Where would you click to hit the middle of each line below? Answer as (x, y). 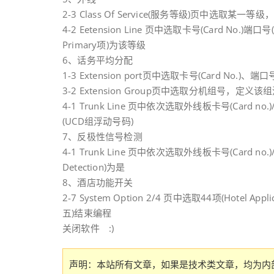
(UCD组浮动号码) (98, 121)
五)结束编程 (87, 213)
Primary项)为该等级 (104, 45)
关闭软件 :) (88, 228)
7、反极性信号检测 (102, 136)
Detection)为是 (94, 167)
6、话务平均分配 (98, 60)
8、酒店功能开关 (98, 182)
